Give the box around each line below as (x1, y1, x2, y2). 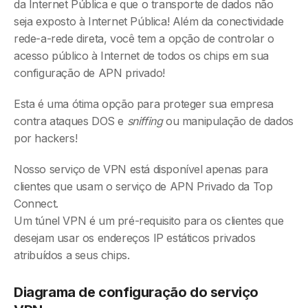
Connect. (14, 197, 58, 210)
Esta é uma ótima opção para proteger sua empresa (14, 97, 274, 111)
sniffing (126, 114, 166, 128)
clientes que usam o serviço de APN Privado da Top (14, 179, 273, 193)
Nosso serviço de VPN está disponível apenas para (14, 162, 268, 176)
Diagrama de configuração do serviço (14, 284, 259, 300)
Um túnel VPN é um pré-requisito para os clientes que (14, 214, 284, 228)
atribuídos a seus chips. (14, 248, 130, 262)
